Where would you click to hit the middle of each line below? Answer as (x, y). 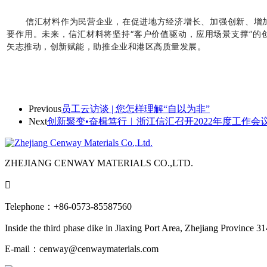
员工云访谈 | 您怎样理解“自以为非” (136, 109)
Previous (45, 109)
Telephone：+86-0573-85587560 (68, 207)
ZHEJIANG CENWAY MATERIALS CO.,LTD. (99, 163)
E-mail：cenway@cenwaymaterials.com (82, 249)
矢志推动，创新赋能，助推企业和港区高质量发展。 (106, 46)
